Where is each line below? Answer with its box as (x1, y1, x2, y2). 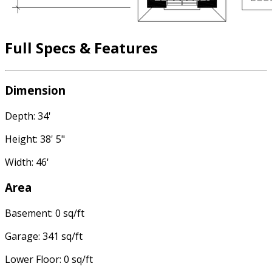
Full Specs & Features (5, 38, 158, 58)
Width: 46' (5, 155, 49, 169)
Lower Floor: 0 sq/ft (5, 253, 93, 267)
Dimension (5, 82, 66, 98)
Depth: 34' (5, 109, 51, 123)
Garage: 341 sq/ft (5, 229, 83, 243)
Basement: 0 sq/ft (5, 206, 84, 220)
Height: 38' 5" (5, 132, 65, 146)
